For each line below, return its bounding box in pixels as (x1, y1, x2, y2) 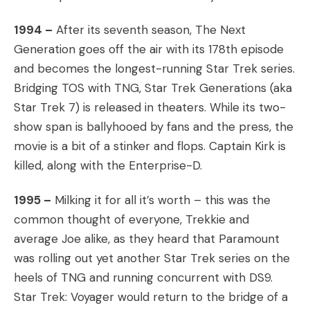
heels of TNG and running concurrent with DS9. (14, 270, 273, 285)
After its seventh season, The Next (53, 22, 246, 37)
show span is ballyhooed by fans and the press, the (14, 119, 293, 134)
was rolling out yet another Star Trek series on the (14, 250, 290, 266)
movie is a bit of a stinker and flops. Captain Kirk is (14, 138, 286, 154)
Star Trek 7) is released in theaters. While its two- (14, 100, 286, 115)
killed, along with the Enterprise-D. (14, 158, 202, 173)
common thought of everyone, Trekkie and (14, 212, 249, 227)
